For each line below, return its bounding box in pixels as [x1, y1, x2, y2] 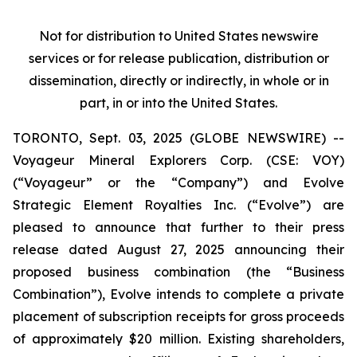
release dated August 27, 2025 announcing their [13, 241, 344, 257]
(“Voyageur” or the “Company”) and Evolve [13, 175, 344, 190]
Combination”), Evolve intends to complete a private [13, 286, 344, 302]
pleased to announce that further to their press [13, 219, 344, 235]
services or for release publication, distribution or [28, 50, 329, 66]
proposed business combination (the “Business [13, 264, 344, 280]
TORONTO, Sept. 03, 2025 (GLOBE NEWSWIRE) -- [13, 130, 344, 146]
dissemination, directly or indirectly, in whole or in [28, 73, 329, 88]
